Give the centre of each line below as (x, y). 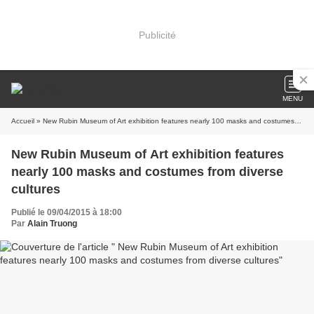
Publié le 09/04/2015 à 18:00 (67, 212)
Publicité (157, 35)
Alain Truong (52, 224)
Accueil (23, 121)
